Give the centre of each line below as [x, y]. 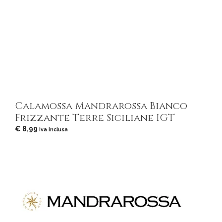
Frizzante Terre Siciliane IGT [95, 117]
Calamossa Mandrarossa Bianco [101, 106]
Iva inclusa [54, 129]
